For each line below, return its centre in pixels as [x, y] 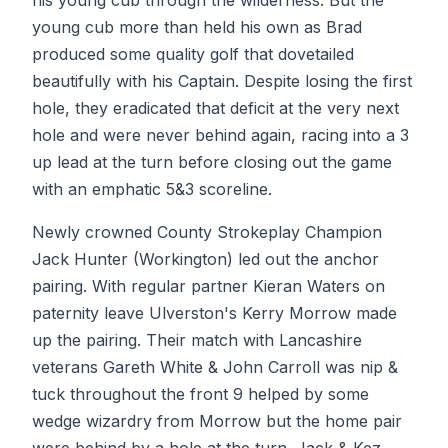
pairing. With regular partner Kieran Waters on [208, 286]
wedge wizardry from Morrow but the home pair [217, 421]
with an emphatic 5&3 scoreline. [152, 189]
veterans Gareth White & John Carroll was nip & [215, 367]
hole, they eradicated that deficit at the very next [215, 108]
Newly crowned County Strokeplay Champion [207, 232]
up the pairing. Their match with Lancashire [197, 340]
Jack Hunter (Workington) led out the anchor [205, 259]
